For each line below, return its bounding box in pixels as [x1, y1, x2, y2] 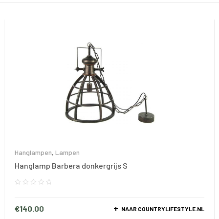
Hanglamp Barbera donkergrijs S [15, 161, 128, 171]
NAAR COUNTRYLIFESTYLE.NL [121, 205, 204, 212]
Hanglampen [15, 148, 52, 157]
